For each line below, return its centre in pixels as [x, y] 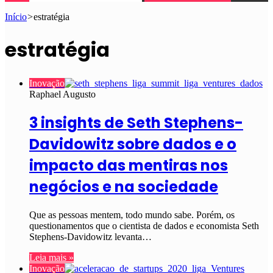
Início [16, 17]
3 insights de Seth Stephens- [136, 122]
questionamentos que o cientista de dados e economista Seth [144, 225]
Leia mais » [51, 257]
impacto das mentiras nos [129, 165]
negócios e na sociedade [124, 186]
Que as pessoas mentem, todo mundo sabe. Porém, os [132, 214]
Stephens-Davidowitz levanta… [90, 236]
